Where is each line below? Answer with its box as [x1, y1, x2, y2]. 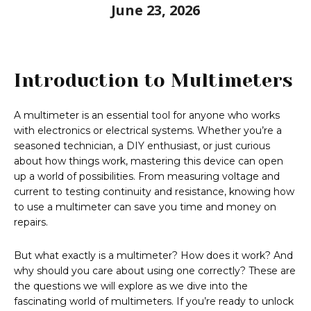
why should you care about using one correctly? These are [14, 264, 296, 278]
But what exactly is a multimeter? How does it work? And [14, 249, 293, 262]
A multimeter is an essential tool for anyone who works [14, 109, 280, 122]
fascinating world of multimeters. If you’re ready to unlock [14, 295, 294, 308]
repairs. [14, 216, 48, 229]
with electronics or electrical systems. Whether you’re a [14, 124, 282, 137]
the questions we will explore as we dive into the [14, 280, 248, 293]
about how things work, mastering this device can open [14, 155, 283, 168]
